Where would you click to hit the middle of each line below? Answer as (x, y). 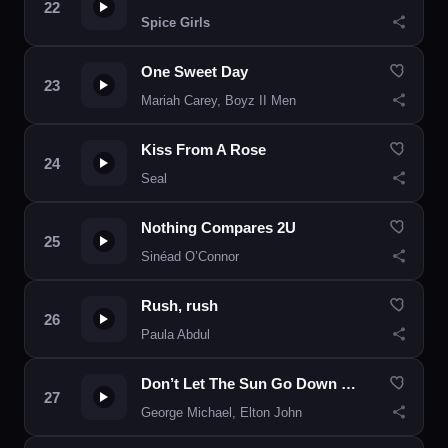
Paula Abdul (175, 334)
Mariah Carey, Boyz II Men (218, 100)
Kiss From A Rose (203, 149)
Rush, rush (179, 305)
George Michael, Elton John (221, 412)
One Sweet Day (194, 71)
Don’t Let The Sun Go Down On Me (348, 383)
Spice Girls (175, 22)
